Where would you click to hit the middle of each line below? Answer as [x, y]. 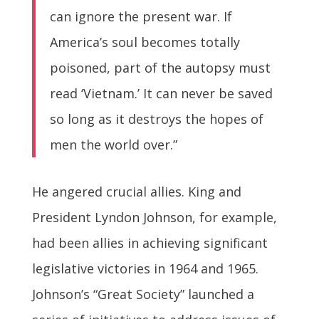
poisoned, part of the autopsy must [160, 68]
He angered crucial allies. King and [136, 192]
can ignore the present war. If [141, 17]
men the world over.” [113, 145]
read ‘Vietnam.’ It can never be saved [161, 94]
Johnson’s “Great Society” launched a [143, 294]
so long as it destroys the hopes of [156, 119]
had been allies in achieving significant [150, 243]
